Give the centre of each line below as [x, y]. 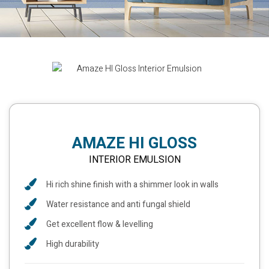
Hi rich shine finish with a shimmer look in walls [132, 184]
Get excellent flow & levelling [100, 224]
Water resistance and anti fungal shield [118, 204]
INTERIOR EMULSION [134, 159]
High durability [73, 244]
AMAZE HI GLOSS [134, 143]
